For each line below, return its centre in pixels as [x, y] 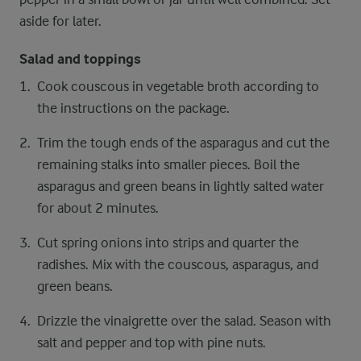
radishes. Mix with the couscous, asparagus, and [178, 264]
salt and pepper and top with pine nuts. [151, 342]
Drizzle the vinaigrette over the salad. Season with [184, 321]
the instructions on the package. [133, 108]
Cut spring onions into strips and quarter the [168, 243]
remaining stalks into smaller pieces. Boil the [168, 164]
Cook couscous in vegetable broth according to [178, 86]
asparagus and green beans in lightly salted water [180, 186]
